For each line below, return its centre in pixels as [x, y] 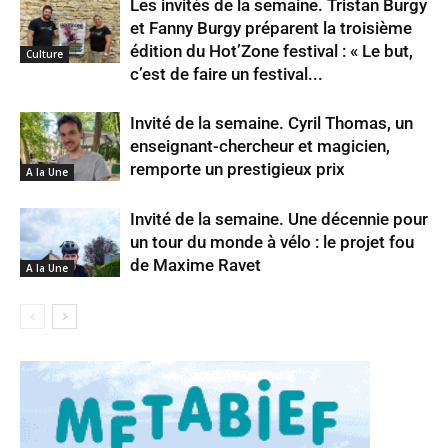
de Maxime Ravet [195, 265]
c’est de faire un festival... [226, 74]
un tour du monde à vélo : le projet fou [272, 242]
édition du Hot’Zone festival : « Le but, [271, 51]
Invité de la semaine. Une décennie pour [279, 219]
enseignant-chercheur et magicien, [260, 146]
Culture [44, 53]
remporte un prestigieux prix [237, 169]
